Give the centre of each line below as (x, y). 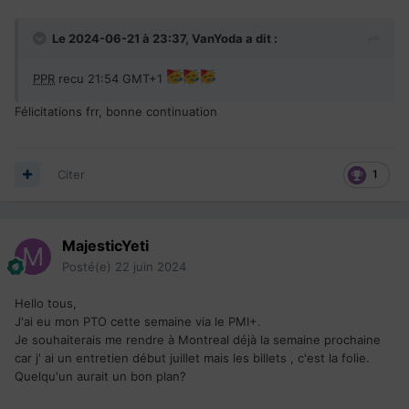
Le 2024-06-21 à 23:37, (122, 38)
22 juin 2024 (151, 266)
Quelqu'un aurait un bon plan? (100, 376)
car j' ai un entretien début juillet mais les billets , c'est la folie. (192, 357)
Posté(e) (89, 266)
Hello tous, (46, 303)
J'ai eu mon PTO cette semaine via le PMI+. (138, 321)
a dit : (260, 38)
